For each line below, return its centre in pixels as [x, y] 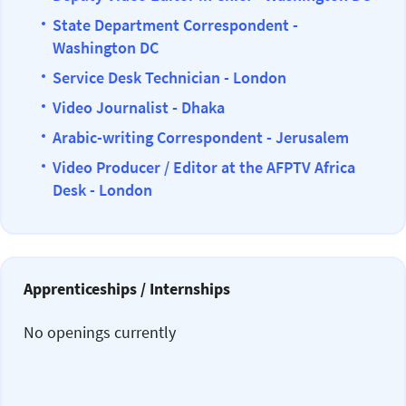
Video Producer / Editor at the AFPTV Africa [204, 167]
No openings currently [100, 332]
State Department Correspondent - [175, 25]
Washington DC [106, 48]
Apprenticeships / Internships [127, 289]
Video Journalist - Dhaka [139, 107]
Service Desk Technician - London [169, 77]
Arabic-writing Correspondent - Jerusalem [201, 137]
